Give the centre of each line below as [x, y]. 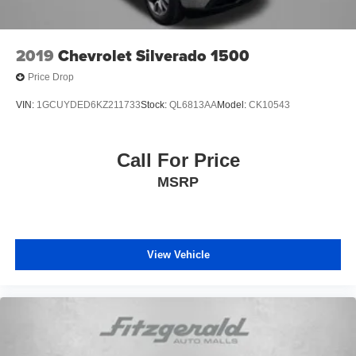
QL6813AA [193, 105]
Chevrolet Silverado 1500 [154, 55]
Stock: [155, 105]
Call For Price [178, 160]
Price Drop [51, 77]
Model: [233, 105]
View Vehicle [178, 255]
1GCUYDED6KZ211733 [89, 105]
